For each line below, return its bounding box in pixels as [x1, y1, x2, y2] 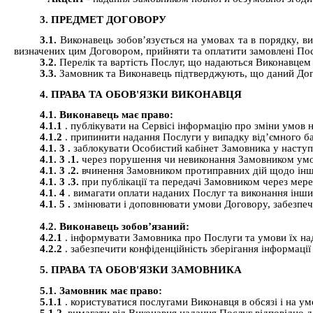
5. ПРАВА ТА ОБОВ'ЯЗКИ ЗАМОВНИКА [40, 264, 242, 276]
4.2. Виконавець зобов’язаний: [40, 221, 190, 233]
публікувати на [71, 119, 143, 131]
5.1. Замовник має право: [40, 284, 163, 296]
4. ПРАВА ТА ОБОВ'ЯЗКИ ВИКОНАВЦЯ [40, 88, 242, 100]
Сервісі [142, 119, 178, 131]
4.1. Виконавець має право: [40, 108, 174, 120]
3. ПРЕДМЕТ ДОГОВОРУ [40, 13, 167, 25]
